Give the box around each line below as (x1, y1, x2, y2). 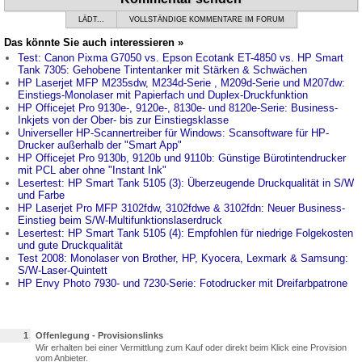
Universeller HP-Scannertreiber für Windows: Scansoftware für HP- (18, 126, 329, 139)
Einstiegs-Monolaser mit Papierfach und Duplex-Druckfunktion (18, 88, 308, 101)
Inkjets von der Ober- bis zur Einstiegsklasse (18, 113, 229, 126)
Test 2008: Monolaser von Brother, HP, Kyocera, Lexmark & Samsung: (18, 251, 348, 264)
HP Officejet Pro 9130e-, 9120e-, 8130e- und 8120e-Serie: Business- (18, 101, 338, 114)
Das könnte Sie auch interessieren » (4, 36, 183, 48)
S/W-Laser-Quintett (18, 263, 107, 276)
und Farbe (18, 188, 65, 201)
